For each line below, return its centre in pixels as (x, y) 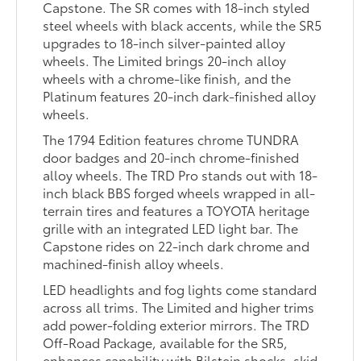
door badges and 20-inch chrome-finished (171, 156)
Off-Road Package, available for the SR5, (166, 342)
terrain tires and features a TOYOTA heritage (176, 210)
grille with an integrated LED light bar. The (171, 227)
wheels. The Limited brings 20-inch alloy (165, 60)
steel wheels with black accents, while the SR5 (183, 24)
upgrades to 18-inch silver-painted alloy (164, 42)
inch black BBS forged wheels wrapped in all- (179, 192)
